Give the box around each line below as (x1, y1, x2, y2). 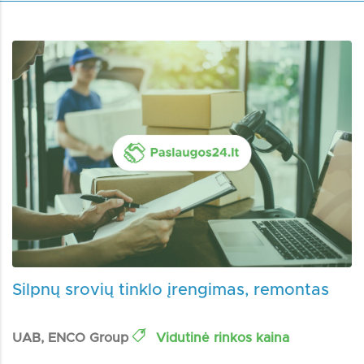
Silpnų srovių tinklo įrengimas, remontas (12, 281, 329, 298)
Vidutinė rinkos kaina (152, 331, 289, 344)
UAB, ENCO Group (12, 331, 132, 344)
